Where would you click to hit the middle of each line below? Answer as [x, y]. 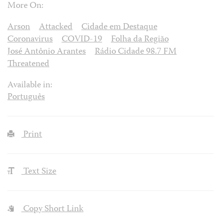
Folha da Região [140, 39]
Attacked [55, 27]
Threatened [28, 64]
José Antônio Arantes [47, 52]
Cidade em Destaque [119, 27]
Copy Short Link [53, 210]
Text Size [39, 172]
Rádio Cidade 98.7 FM [135, 52]
